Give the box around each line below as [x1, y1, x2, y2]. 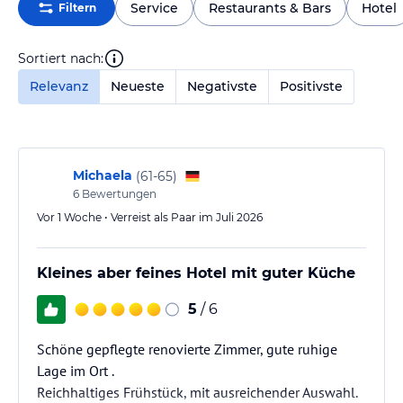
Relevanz [30, 78, 88, 94]
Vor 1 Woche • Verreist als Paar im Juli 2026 [37, 210, 263, 224]
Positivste [280, 78, 343, 94]
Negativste [187, 78, 257, 94]
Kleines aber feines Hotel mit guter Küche [37, 264, 355, 282]
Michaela [73, 167, 132, 184]
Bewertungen [79, 187, 157, 201]
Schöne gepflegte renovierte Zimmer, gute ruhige [37, 340, 337, 358]
